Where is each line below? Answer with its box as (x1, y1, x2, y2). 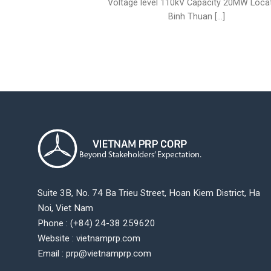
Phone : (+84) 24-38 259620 (38, 217, 155, 229)
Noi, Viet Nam (38, 202, 93, 214)
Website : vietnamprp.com (38, 232, 140, 244)
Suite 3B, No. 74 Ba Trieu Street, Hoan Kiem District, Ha (38, 187, 260, 198)
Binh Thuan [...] (168, 11, 225, 22)
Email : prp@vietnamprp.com (38, 247, 151, 259)
